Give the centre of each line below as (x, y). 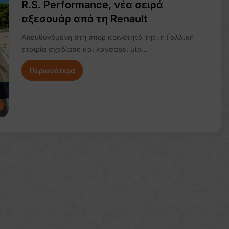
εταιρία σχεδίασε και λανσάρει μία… (84, 49)
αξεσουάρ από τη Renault (84, 19)
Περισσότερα (52, 70)
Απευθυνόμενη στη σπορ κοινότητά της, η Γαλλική (107, 37)
